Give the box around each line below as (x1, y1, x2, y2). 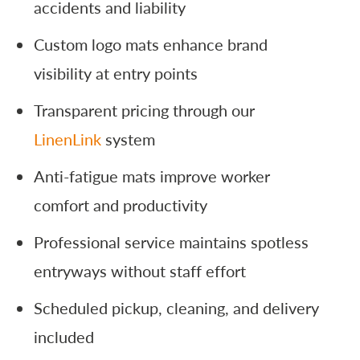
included (34, 325, 95, 348)
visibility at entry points (34, 61, 198, 84)
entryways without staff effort (34, 259, 247, 282)
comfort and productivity (34, 193, 208, 216)
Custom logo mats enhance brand (34, 32, 268, 55)
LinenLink (34, 127, 102, 150)
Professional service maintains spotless (34, 230, 309, 253)
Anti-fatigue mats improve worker (34, 164, 271, 187)
